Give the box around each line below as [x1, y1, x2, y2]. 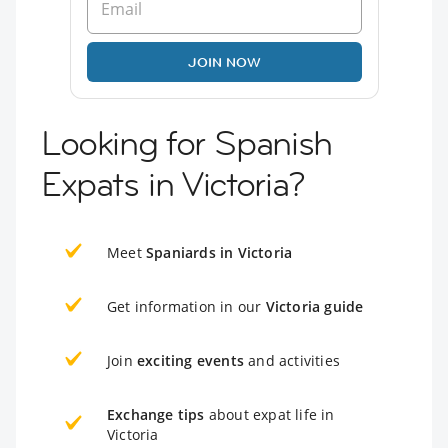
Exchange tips [107, 404, 205, 424]
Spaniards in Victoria [146, 242, 293, 262]
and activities [244, 350, 340, 370]
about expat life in [204, 404, 335, 424]
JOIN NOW [187, 52, 261, 71]
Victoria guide [265, 296, 364, 316]
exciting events [137, 350, 244, 370]
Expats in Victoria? [41, 161, 305, 206]
